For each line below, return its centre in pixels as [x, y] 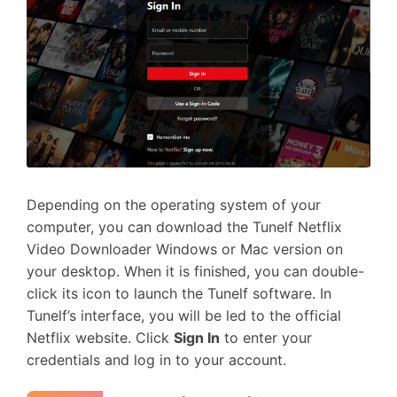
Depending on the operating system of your [174, 205]
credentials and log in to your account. [156, 360]
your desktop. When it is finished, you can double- [195, 271]
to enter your [266, 338]
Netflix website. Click [100, 338]
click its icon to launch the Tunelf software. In [179, 293]
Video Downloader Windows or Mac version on [185, 249]
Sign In [197, 338]
